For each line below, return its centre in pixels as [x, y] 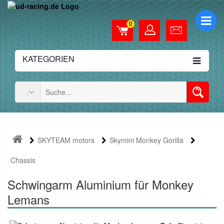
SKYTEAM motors [66, 140]
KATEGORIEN [48, 59]
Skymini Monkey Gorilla [146, 140]
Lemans [28, 199]
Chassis [23, 160]
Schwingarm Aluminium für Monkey [100, 184]
